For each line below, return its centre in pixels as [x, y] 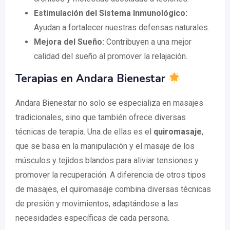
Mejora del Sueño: [69, 42]
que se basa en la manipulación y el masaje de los [105, 146]
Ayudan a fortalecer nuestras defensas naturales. [122, 28]
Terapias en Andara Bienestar [92, 79]
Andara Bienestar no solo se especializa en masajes [109, 103]
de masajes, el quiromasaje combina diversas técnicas [113, 189]
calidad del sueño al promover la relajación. [111, 56]
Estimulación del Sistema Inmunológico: [111, 13]
